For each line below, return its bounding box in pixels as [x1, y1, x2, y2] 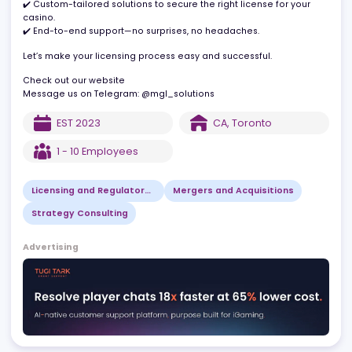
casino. [24, 52, 61, 66]
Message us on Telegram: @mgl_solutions [24, 137, 239, 150]
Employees [88, 199, 154, 214]
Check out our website [24, 122, 139, 135]
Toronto [257, 167, 302, 183]
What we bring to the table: [24, 22, 162, 36]
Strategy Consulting [34, 269, 142, 283]
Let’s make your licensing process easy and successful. [24, 94, 302, 108]
